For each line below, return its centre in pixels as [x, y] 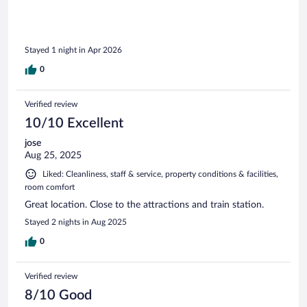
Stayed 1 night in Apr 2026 [73, 50]
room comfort [50, 187]
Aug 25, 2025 [53, 156]
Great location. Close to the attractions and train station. [144, 205]
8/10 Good [58, 296]
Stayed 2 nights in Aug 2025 [76, 222]
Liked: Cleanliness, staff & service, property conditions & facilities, [160, 174]
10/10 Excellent [74, 124]
